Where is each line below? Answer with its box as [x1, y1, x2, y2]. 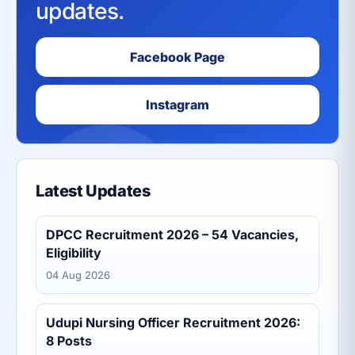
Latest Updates [36, 181, 151, 201]
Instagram [146, 97, 209, 113]
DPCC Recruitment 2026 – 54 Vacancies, [46, 227, 299, 243]
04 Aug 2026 [46, 269, 110, 282]
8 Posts [46, 333, 92, 349]
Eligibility [46, 245, 101, 261]
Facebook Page [130, 49, 225, 66]
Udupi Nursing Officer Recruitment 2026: [46, 315, 300, 331]
